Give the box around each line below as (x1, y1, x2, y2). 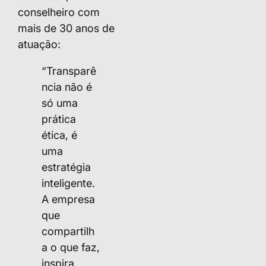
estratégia (42, 160, 91, 173)
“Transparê (42, 64, 96, 77)
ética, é (42, 128, 77, 141)
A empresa (42, 192, 95, 205)
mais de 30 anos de (18, 21, 115, 34)
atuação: (18, 37, 61, 50)
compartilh (42, 224, 94, 237)
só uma (42, 96, 78, 109)
